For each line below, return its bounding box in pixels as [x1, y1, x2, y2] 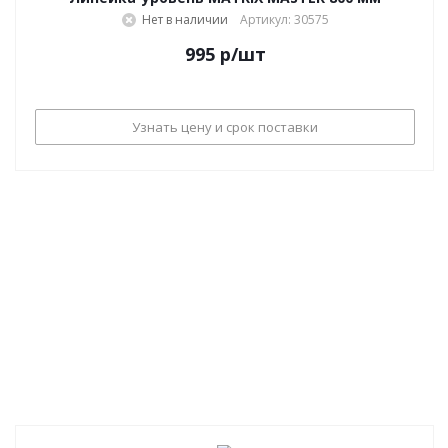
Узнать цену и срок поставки [132, 117, 318, 136]
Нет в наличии [141, 11, 228, 28]
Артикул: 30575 [239, 11, 329, 28]
